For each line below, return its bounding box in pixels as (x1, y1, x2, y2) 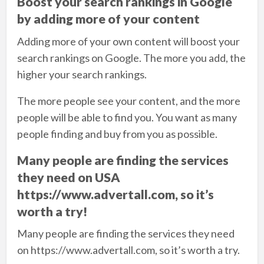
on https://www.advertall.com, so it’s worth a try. (16, 243, 240, 257)
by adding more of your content (16, 11, 200, 27)
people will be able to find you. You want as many (16, 110, 237, 124)
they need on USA (16, 169, 120, 185)
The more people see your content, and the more (16, 94, 240, 107)
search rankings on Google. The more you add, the (16, 51, 246, 64)
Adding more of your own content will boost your (16, 34, 240, 48)
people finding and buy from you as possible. (16, 127, 217, 140)
